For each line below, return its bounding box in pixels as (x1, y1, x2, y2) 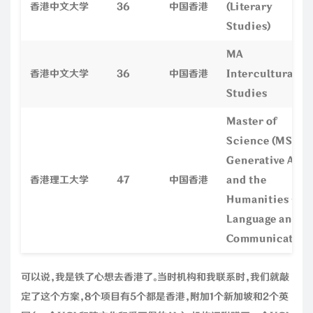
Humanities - (226, 194, 297, 205)
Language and (226, 213, 298, 225)
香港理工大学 (30, 174, 89, 186)
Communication (226, 233, 311, 245)
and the (226, 174, 266, 186)
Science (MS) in (226, 135, 309, 147)
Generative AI (226, 154, 298, 166)
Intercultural (226, 68, 296, 80)
